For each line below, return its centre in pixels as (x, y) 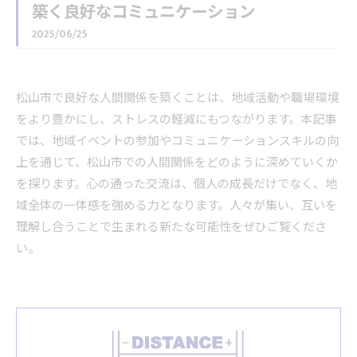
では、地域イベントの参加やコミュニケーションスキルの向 (177, 141)
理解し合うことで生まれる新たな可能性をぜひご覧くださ (171, 228)
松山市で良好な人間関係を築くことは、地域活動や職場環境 (177, 98)
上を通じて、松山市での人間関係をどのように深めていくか (177, 163)
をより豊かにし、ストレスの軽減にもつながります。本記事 (176, 120)
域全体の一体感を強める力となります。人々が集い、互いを (177, 206)
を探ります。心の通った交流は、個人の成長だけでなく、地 (177, 184)
